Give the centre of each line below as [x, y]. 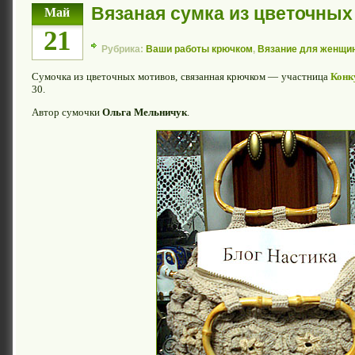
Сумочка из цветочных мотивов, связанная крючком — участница [181, 77]
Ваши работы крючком [199, 49]
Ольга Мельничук [145, 113]
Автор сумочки [67, 113]
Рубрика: [124, 49]
